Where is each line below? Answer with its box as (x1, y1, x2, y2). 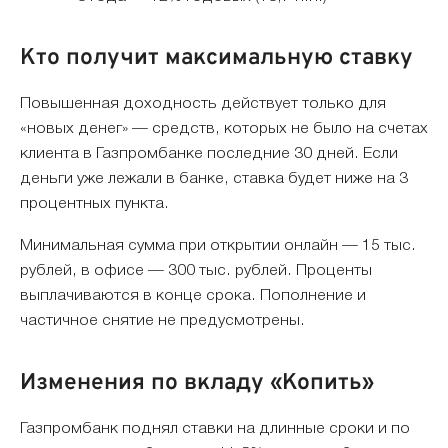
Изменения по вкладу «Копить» (20, 369, 374, 398)
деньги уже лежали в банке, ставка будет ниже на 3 (20, 171, 408, 186)
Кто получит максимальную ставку (20, 44, 413, 73)
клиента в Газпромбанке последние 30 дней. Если (20, 146, 398, 161)
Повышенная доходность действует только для (20, 96, 386, 111)
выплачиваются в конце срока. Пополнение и (20, 289, 366, 303)
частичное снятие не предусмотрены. (20, 314, 305, 328)
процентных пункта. (20, 196, 169, 211)
